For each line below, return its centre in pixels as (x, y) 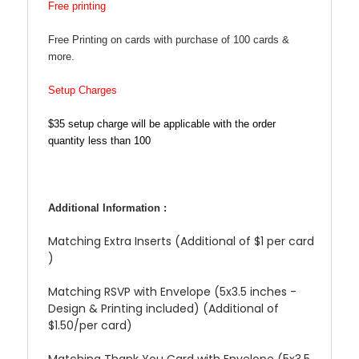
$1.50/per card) (90, 325)
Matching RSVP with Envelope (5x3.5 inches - (172, 291)
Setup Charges (83, 90)
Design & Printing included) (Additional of (163, 308)
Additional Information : (107, 208)
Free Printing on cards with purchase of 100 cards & (169, 39)
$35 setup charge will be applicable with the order (162, 123)
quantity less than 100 (99, 140)
